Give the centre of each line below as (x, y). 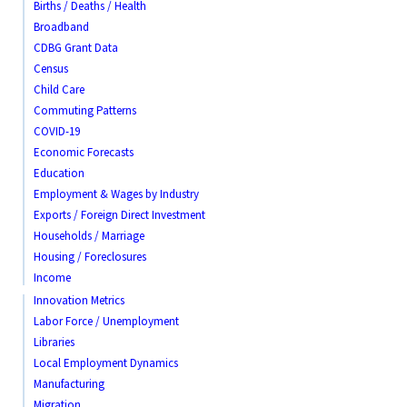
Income (52, 278)
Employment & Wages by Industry (116, 194)
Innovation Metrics (79, 301)
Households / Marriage (89, 236)
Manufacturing (69, 384)
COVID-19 (57, 132)
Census (51, 69)
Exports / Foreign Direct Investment (119, 215)
